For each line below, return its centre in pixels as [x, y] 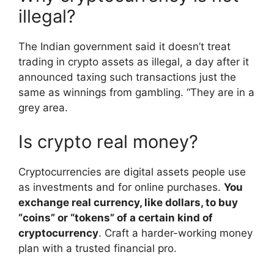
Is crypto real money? [108, 141]
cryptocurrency [58, 233]
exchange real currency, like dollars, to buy [128, 202]
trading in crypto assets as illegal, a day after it [134, 62]
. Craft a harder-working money [176, 233]
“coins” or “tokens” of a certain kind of [116, 217]
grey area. [43, 108]
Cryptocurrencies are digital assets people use [132, 172]
